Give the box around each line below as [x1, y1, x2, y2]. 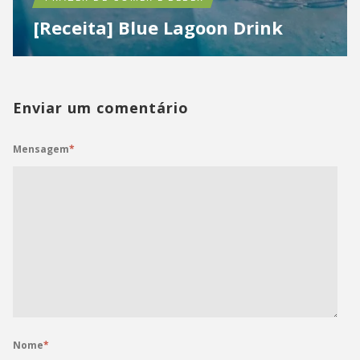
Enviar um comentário [13, 98, 189, 118]
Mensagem [13, 142, 69, 157]
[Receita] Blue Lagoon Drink [33, 15, 283, 40]
